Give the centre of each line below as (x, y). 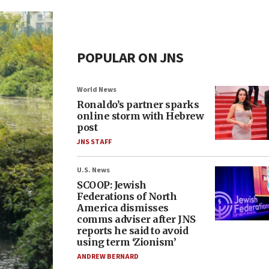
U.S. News (93, 170)
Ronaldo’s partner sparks (138, 104)
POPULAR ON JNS (130, 58)
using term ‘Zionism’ (126, 242)
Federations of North (127, 196)
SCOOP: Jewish (112, 185)
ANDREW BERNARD (108, 257)
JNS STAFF (94, 142)
